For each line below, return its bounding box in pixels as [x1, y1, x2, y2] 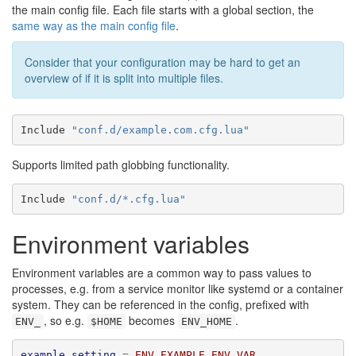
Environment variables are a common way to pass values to [12, 265, 311, 281]
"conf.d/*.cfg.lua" [71, 192, 186, 205]
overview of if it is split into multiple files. [25, 70, 223, 86]
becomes [126, 312, 178, 328]
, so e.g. [44, 312, 87, 328]
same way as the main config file [12, 17, 176, 33]
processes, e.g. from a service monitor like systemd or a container [12, 281, 343, 296]
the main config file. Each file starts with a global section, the [12, 2, 314, 17]
